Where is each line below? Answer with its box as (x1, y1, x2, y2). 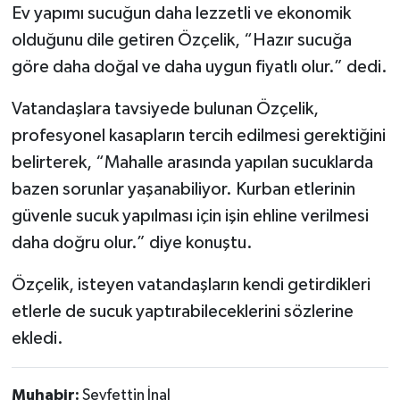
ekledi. (11, 329, 63, 347)
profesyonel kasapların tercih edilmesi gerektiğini (11, 126, 386, 145)
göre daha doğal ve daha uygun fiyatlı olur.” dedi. (11, 57, 387, 76)
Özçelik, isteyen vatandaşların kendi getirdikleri (11, 275, 371, 294)
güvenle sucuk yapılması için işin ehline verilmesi (11, 206, 369, 225)
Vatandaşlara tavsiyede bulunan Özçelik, (11, 99, 319, 118)
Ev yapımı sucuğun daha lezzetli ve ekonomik (11, 4, 351, 22)
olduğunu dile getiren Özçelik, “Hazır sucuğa (11, 30, 352, 49)
